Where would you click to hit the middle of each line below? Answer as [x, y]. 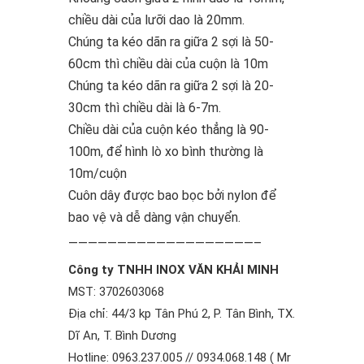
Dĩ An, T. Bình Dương [122, 336]
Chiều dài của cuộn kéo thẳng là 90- [169, 130]
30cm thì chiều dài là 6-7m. [145, 108]
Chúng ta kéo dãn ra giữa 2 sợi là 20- [171, 86]
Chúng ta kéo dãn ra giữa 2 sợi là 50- [171, 42]
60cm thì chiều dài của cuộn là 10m [168, 64]
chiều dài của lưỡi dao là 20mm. [156, 20]
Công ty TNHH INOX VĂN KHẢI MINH [173, 270]
